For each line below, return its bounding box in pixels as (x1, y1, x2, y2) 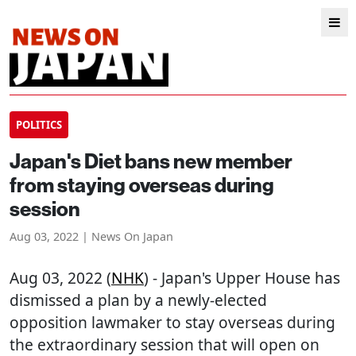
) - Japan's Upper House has (144, 267, 340, 288)
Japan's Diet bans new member (10, 149, 292, 174)
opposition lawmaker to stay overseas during (10, 311, 335, 333)
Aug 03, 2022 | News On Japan (10, 229, 173, 244)
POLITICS (16, 118, 62, 132)
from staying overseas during (10, 173, 274, 198)
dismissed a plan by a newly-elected (10, 289, 267, 311)
